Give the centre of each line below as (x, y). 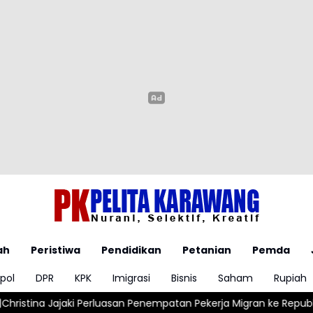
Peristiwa (56, 250)
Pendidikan (131, 250)
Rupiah (290, 278)
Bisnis (184, 278)
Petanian (207, 250)
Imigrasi (131, 278)
